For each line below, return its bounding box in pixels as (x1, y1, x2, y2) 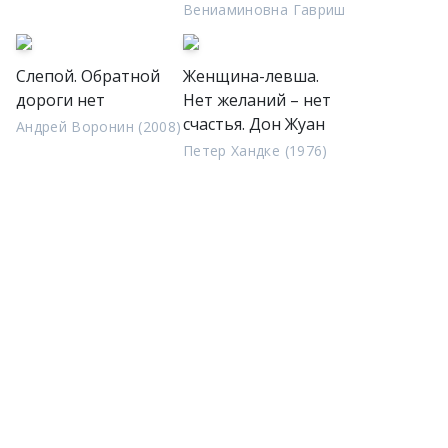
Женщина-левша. (183, 65, 319, 87)
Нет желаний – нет (183, 89, 331, 111)
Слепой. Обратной (16, 65, 160, 87)
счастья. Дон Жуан (183, 113, 325, 135)
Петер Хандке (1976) (183, 141, 328, 160)
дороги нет (16, 89, 105, 111)
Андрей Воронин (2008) (16, 117, 182, 136)
